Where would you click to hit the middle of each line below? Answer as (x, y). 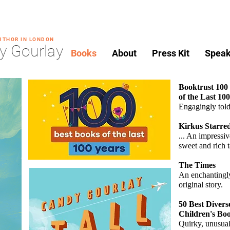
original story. (201, 185)
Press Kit (171, 53)
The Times (197, 165)
